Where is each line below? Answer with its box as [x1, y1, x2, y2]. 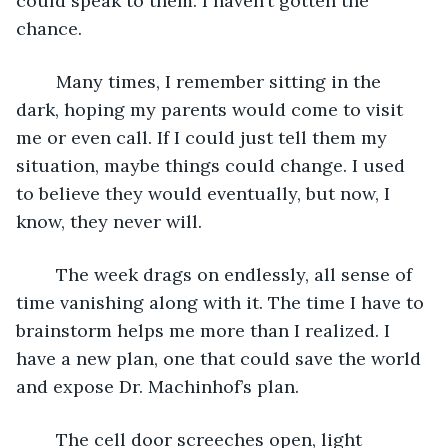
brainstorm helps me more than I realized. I [16, 318, 395, 342]
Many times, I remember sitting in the [36, 69, 56, 93]
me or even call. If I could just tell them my [16, 125, 392, 149]
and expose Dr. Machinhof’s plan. [16, 374, 304, 398]
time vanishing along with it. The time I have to [16, 290, 429, 314]
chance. [16, 16, 87, 40]
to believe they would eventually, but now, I [16, 181, 395, 205]
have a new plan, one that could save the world [16, 346, 426, 370]
